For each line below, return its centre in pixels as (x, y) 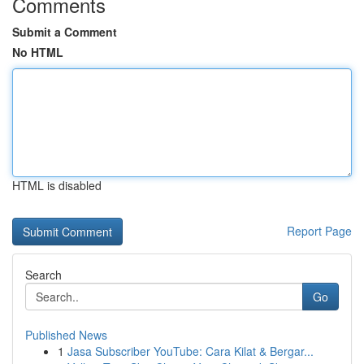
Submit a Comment (65, 32)
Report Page (319, 231)
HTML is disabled (57, 185)
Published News (66, 335)
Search (43, 275)
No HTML (38, 52)
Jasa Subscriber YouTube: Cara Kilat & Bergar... (191, 351)
